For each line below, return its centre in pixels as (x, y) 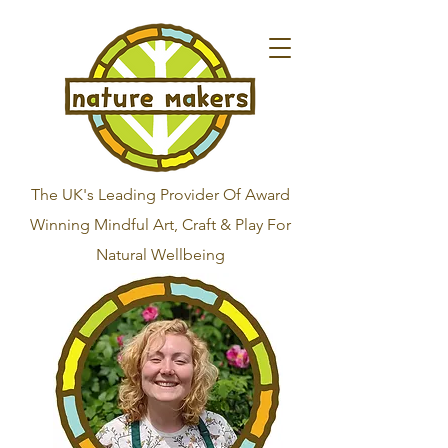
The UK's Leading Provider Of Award (160, 194)
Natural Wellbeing (160, 254)
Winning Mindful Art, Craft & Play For (160, 224)
